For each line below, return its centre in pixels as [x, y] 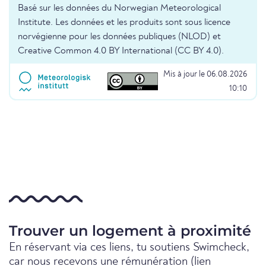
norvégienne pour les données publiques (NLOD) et [119, 37]
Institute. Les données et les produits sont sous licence [124, 23]
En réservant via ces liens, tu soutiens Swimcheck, [129, 248]
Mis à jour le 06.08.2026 [205, 75]
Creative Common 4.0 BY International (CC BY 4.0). [121, 51]
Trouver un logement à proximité [130, 231]
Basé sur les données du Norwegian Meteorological [119, 9]
